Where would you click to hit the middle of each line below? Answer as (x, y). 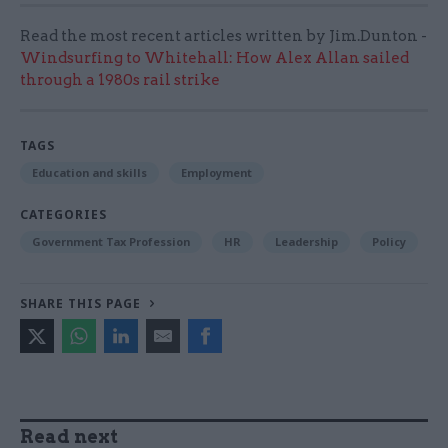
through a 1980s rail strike (120, 79)
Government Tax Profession (111, 241)
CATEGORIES (63, 214)
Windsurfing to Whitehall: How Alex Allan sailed (214, 57)
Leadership (306, 241)
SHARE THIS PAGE (80, 303)
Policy (389, 241)
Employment (216, 172)
